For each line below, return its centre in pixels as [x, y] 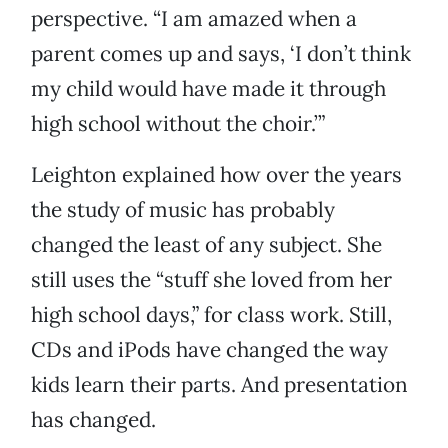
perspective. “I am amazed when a [194, 19]
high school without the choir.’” [178, 124]
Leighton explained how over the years [216, 175]
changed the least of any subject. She [206, 245]
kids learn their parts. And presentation [219, 385]
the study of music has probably [183, 210]
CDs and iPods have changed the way [209, 350]
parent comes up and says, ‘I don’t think [221, 54]
